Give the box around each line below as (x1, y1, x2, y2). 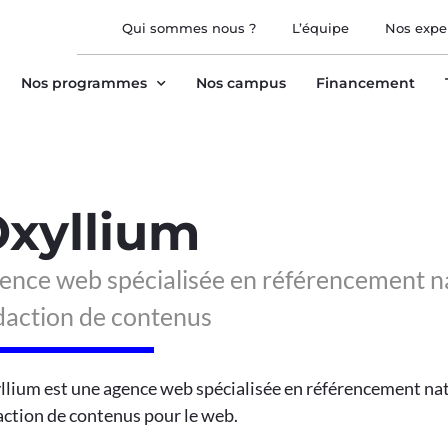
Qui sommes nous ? (122, 20, 257, 36)
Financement (316, 74, 416, 92)
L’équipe (292, 20, 350, 36)
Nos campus (196, 74, 287, 92)
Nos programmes (21, 74, 148, 92)
